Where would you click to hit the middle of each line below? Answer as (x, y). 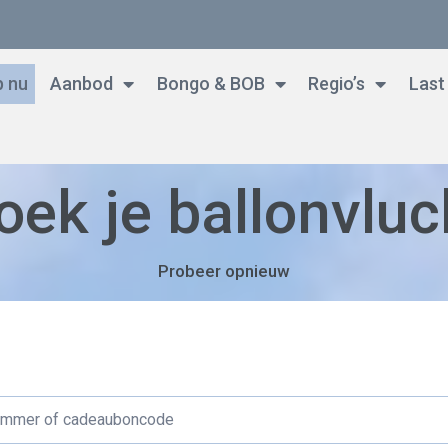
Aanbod (78, 83)
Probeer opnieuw (224, 270)
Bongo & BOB (207, 83)
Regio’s (333, 83)
